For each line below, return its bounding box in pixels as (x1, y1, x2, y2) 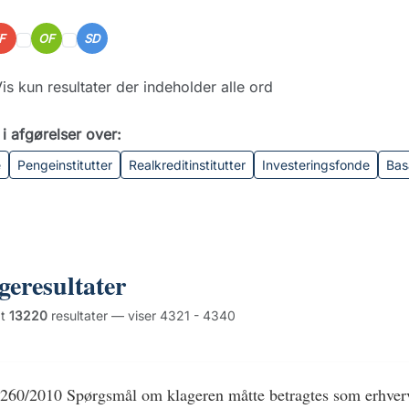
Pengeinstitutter (16, 157, 112, 173)
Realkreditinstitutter (128, 157, 246, 173)
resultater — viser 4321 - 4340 (47, 308, 236, 323)
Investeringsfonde (261, 157, 370, 173)
